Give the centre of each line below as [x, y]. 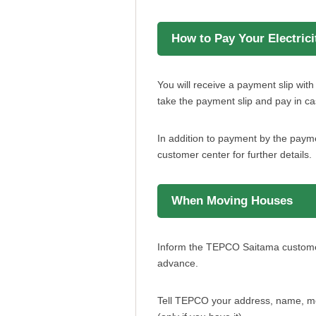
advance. [178, 263]
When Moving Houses [232, 201]
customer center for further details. [235, 154]
